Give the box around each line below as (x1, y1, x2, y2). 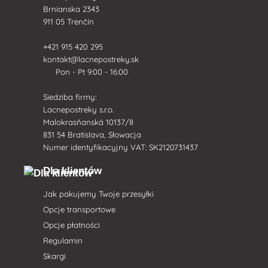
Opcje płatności (43, 220, 100, 230)
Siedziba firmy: (43, 92, 96, 102)
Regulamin (43, 235, 83, 245)
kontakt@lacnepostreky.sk (43, 54, 141, 64)
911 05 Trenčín (43, 16, 94, 26)
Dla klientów (43, 165, 102, 176)
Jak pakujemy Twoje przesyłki (43, 188, 154, 199)
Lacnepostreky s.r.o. (43, 104, 114, 114)
